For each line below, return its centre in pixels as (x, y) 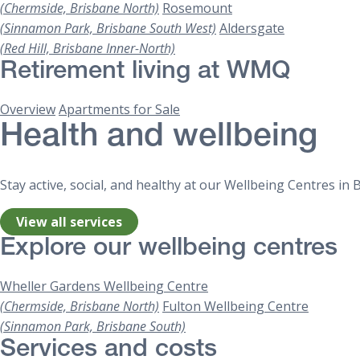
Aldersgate (252, 28)
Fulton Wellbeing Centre (235, 307)
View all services (70, 221)
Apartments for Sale (119, 110)
